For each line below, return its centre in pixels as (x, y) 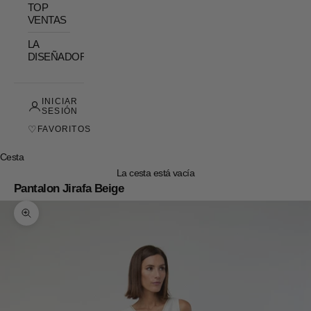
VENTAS (47, 19)
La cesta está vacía (155, 173)
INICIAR (60, 102)
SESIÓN (60, 111)
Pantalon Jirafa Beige (69, 189)
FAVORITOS (65, 129)
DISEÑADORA (61, 56)
